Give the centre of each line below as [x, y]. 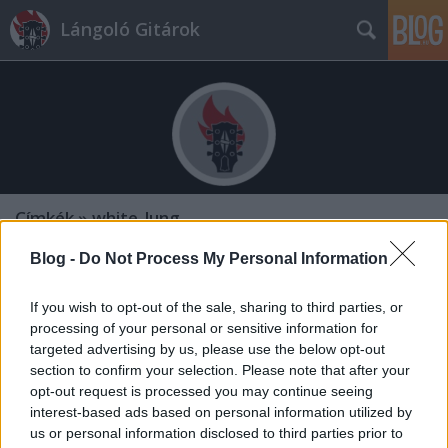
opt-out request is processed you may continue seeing [201, 391]
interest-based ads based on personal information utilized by [221, 412]
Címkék [44, 218]
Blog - [54, 259]
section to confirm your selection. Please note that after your [220, 370]
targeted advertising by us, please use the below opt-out [207, 349]
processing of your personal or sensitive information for [204, 328]
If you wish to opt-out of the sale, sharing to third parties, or [216, 307]
